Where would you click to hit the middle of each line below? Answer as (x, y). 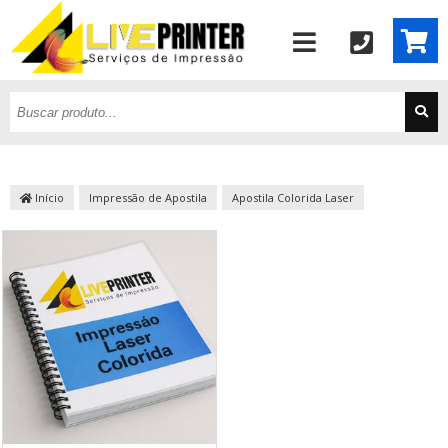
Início (48, 197)
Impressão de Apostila (148, 197)
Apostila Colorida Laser (293, 197)
